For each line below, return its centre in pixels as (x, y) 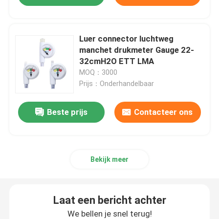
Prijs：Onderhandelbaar (117, 84)
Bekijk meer (109, 160)
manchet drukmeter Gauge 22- (137, 50)
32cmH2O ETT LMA (117, 61)
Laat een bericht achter (109, 200)
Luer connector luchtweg (127, 39)
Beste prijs (67, 112)
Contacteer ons (164, 112)
